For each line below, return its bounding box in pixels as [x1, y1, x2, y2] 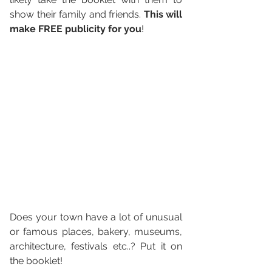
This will [143, 8, 182, 21]
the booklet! [10, 254, 65, 267]
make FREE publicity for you [10, 23, 141, 35]
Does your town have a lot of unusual [10, 211, 182, 223]
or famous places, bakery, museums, [10, 225, 182, 237]
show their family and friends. [10, 8, 144, 21]
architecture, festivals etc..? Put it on [10, 240, 182, 252]
